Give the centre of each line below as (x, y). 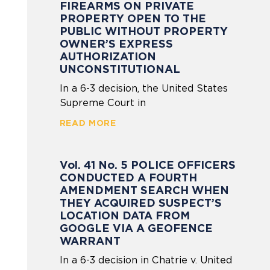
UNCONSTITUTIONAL (120, 69)
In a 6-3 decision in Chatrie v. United (146, 260)
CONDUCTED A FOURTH (128, 177)
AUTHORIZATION (108, 56)
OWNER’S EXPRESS (116, 43)
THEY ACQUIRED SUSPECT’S (140, 202)
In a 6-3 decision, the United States (143, 88)
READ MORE (88, 123)
